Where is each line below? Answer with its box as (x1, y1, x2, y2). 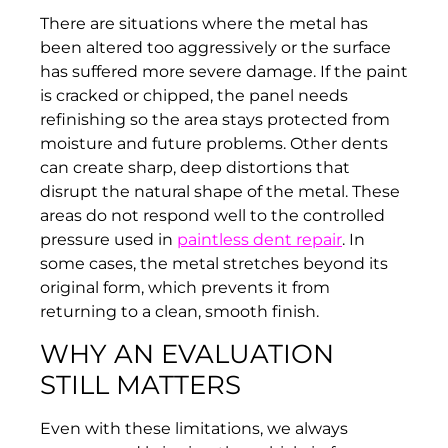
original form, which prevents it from (40, 278, 330, 298)
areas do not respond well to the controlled (40, 206, 385, 226)
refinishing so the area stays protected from (40, 110, 390, 130)
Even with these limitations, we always (40, 418, 348, 438)
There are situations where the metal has (40, 14, 368, 34)
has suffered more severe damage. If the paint (40, 62, 408, 82)
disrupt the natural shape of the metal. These (40, 182, 400, 202)
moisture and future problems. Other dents (40, 134, 388, 154)
